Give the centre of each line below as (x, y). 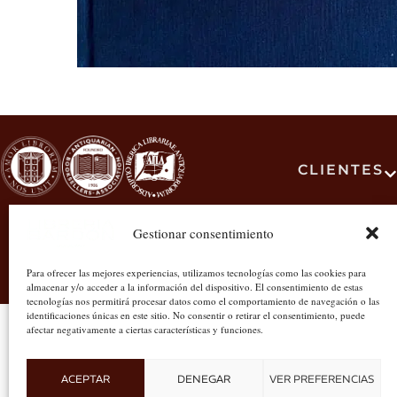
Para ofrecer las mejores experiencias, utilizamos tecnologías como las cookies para (196, 272)
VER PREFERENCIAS (322, 378)
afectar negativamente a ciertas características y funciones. (145, 329)
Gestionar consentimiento (204, 233)
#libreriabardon (237, 226)
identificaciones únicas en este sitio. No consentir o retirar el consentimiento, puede (196, 315)
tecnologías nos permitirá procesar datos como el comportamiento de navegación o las (203, 301)
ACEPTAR (86, 378)
